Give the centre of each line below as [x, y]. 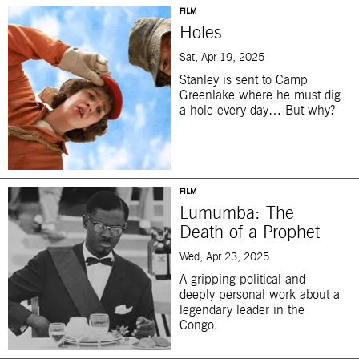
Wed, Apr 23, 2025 [224, 258]
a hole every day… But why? [257, 111]
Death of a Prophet [250, 234]
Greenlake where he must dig [260, 96]
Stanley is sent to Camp [244, 81]
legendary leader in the [242, 311]
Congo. [199, 326]
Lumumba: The [237, 214]
